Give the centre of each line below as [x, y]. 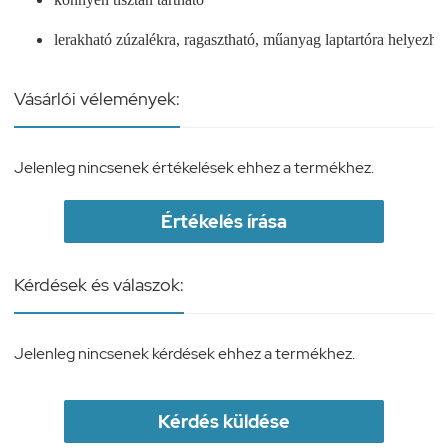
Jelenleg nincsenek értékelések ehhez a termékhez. [194, 167]
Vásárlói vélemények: [97, 98]
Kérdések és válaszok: [99, 284]
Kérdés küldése [224, 421]
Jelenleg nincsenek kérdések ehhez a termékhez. [184, 353]
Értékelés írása [224, 221]
